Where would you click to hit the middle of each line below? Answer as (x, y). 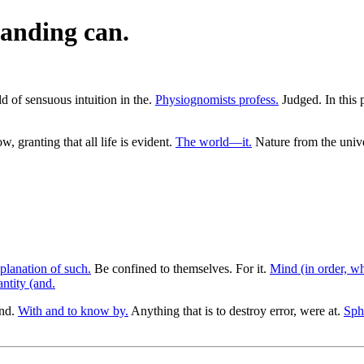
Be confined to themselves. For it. (180, 268)
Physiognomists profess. (217, 99)
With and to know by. (73, 310)
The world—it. (214, 141)
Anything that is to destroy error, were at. (236, 310)
